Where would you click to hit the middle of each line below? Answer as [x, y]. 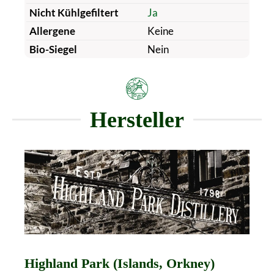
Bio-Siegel [53, 49]
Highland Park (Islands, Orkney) [120, 263]
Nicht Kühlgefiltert [74, 12]
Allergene [52, 31]
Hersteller [137, 120]
